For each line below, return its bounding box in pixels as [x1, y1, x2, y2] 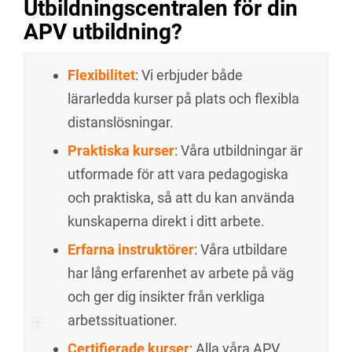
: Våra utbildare [194, 241, 288, 258]
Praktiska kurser [68, 142, 174, 159]
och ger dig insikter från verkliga [68, 288, 265, 305]
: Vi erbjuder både [135, 67, 243, 83]
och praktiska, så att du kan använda [68, 189, 295, 206]
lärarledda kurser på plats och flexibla [68, 90, 299, 107]
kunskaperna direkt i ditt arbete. [68, 213, 265, 229]
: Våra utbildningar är [174, 142, 302, 159]
